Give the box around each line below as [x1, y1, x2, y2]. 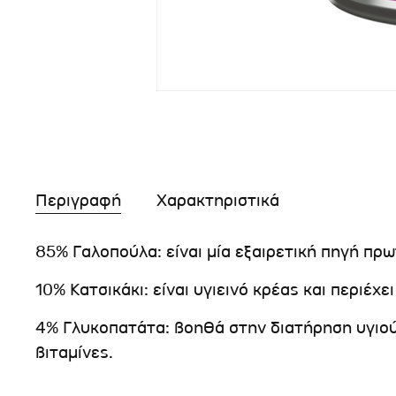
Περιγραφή [35, 189, 121, 211]
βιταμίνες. [35, 341, 113, 363]
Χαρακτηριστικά [156, 189, 279, 211]
